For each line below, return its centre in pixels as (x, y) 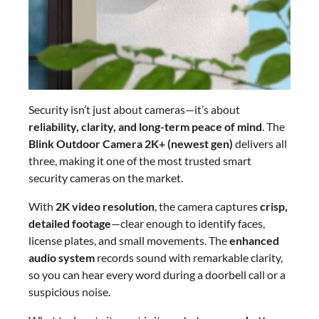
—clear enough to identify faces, (188, 224)
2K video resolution (105, 206)
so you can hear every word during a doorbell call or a (157, 275)
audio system (62, 258)
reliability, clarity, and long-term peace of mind (145, 127)
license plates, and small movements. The (129, 241)
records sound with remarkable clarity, (189, 258)
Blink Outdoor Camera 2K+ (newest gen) (131, 144)
